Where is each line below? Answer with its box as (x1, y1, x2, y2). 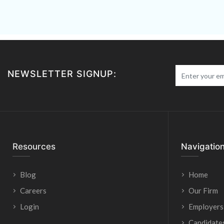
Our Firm (188, 186, 218, 195)
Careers (20, 186, 46, 195)
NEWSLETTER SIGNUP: (7, 68, 116, 79)
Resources (12, 141, 55, 151)
